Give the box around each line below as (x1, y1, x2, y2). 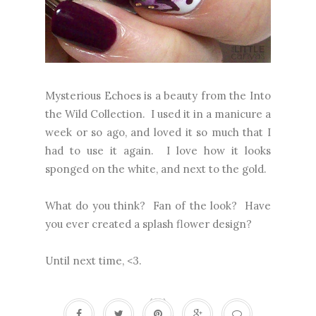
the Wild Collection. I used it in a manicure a (45, 107, 271, 121)
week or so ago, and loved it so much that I (45, 125, 271, 139)
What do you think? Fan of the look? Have (45, 198, 271, 212)
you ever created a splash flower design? (45, 217, 252, 231)
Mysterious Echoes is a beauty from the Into (45, 88, 271, 102)
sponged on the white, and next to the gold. (45, 162, 267, 176)
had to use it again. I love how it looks (45, 143, 271, 157)
